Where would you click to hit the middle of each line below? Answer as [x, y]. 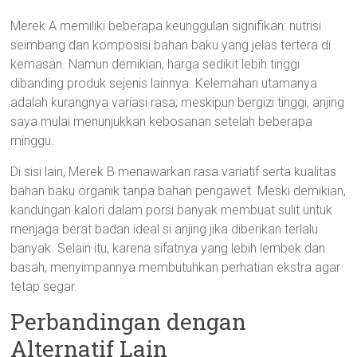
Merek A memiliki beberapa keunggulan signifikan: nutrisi [166, 26]
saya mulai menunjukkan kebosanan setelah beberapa [162, 122]
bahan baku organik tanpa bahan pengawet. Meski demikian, [178, 191]
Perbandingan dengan [129, 322]
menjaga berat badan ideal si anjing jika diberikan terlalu [165, 229]
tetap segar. [44, 286]
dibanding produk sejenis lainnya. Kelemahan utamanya [164, 83]
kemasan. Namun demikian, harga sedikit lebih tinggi [155, 64]
